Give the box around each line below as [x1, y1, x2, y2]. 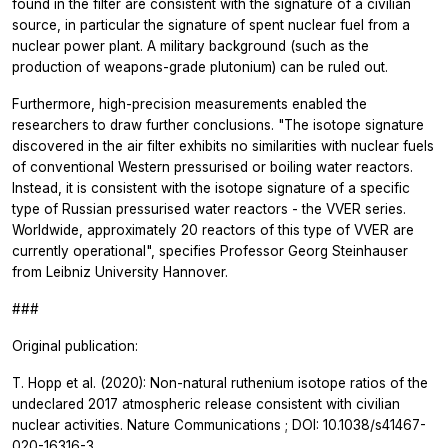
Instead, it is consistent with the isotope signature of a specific [12, 180, 410, 197]
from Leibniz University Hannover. [12, 264, 228, 281]
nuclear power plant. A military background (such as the [12, 38, 369, 55]
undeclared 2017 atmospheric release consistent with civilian [12, 396, 400, 413]
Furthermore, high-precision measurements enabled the [12, 96, 367, 113]
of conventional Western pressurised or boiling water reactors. [12, 159, 413, 176]
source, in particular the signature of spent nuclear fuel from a [12, 17, 410, 34]
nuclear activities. [12, 417, 127, 434]
